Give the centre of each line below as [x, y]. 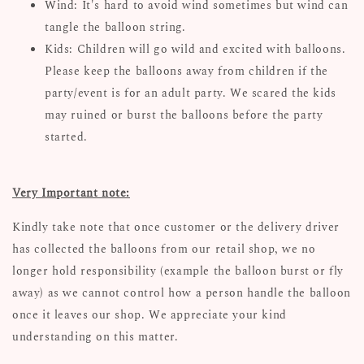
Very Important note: [71, 193]
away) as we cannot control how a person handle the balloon [182, 292]
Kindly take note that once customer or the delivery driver [176, 227]
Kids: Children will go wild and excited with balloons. [195, 49]
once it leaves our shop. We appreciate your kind [149, 314]
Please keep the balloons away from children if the [187, 71]
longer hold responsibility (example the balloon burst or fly [178, 271]
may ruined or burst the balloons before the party [184, 115]
